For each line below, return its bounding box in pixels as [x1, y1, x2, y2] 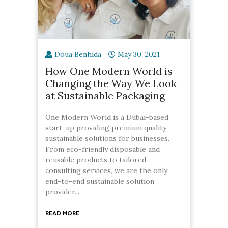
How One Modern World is [45, 65, 173, 78]
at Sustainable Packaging [45, 89, 165, 102]
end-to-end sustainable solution [45, 177, 154, 186]
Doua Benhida [54, 50, 101, 60]
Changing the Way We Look [45, 77, 177, 90]
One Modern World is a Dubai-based [45, 112, 168, 122]
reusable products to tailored [45, 155, 146, 165]
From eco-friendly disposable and [45, 145, 160, 154]
